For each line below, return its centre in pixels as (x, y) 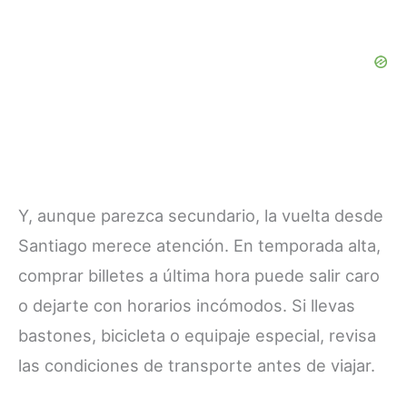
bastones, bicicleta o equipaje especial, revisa (197, 335)
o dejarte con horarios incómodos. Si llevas (187, 305)
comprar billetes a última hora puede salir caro (199, 275)
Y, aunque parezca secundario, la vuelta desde (201, 215)
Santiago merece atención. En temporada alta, (199, 245)
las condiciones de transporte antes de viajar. (197, 365)
